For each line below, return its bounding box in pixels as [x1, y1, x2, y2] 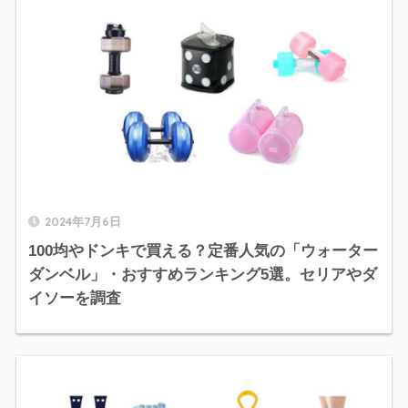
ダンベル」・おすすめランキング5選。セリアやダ [27, 265, 377, 283]
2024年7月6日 [44, 213, 121, 229]
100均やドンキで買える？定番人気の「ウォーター [27, 241, 378, 260]
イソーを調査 [27, 289, 121, 307]
